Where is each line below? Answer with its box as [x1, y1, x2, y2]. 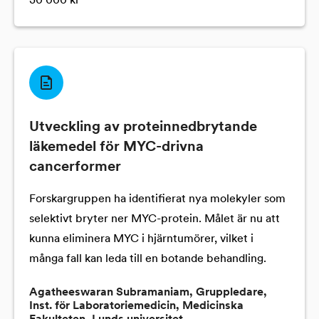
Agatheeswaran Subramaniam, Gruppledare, [29, 287, 267, 298]
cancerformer [29, 160, 121, 174]
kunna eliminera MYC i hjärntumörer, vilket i [29, 234, 253, 245]
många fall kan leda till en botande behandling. [29, 253, 266, 265]
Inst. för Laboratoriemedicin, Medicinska [29, 300, 244, 312]
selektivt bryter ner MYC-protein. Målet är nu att [29, 214, 280, 225]
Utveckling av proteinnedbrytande [29, 120, 257, 135]
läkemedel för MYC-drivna [29, 140, 204, 155]
